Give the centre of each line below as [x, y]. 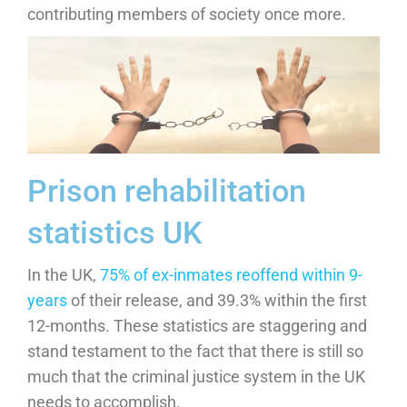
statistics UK [114, 232]
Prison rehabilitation [167, 190]
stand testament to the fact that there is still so [195, 351]
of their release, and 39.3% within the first [217, 300]
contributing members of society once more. [187, 14]
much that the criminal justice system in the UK [196, 376]
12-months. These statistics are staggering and [197, 325]
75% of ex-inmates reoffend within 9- [231, 274]
